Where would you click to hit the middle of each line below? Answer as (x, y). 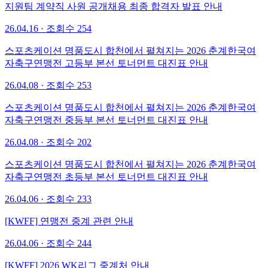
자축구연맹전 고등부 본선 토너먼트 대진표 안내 (106, 63)
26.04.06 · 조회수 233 (48, 199)
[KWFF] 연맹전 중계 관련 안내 (69, 221)
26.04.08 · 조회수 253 (48, 85)
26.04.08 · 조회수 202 (48, 142)
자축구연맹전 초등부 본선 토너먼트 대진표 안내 (106, 176)
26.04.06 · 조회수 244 (48, 243)
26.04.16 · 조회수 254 (48, 28)
